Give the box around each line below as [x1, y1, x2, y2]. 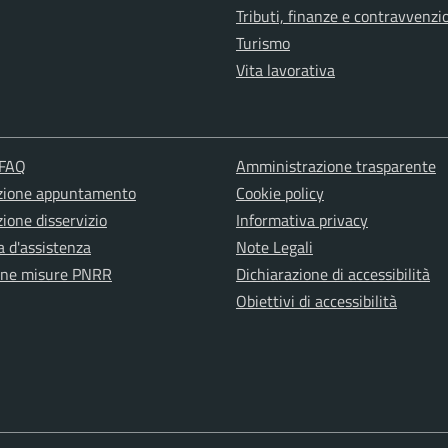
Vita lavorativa [236, 58, 335, 83]
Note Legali [235, 235, 313, 260]
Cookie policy [235, 181, 324, 206]
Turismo [236, 31, 290, 56]
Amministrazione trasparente [235, 154, 436, 179]
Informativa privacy [235, 208, 368, 233]
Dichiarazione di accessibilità [235, 262, 430, 287]
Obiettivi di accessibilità [235, 289, 397, 314]
